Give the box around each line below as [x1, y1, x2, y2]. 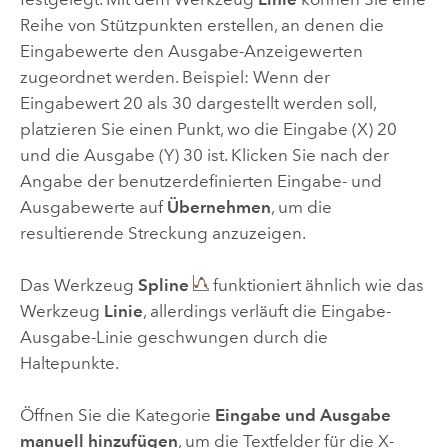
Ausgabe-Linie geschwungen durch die [19, 326, 328, 347]
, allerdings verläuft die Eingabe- [142, 300, 391, 321]
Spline [137, 274, 189, 295]
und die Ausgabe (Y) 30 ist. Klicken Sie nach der [19, 144, 389, 165]
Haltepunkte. [19, 352, 119, 373]
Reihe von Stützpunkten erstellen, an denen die [19, 14, 384, 35]
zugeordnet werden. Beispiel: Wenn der [19, 66, 330, 87]
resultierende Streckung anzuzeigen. [19, 222, 306, 243]
